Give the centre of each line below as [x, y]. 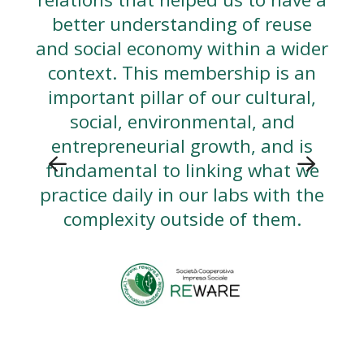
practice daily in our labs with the [182, 195]
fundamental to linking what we [182, 170]
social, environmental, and [182, 121]
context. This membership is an [182, 73]
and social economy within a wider [182, 48]
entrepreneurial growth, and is [182, 146]
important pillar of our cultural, [182, 97]
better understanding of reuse [182, 24]
